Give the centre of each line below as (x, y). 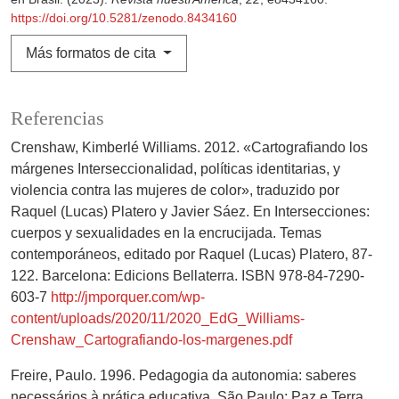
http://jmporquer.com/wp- (128, 297)
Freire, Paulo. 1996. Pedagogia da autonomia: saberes (183, 376)
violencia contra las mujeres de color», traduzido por (175, 191)
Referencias (57, 119)
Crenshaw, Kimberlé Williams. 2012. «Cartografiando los (189, 148)
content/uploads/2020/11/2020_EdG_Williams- (158, 319)
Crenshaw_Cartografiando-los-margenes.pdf (151, 340)
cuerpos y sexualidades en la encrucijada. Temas (166, 233)
